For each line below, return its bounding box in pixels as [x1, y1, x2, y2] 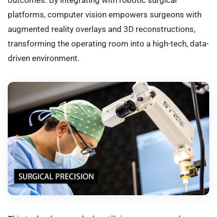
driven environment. [8, 53, 79, 63]
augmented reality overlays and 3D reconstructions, [8, 24, 195, 34]
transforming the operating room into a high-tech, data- [8, 39, 209, 49]
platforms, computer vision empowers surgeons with [8, 10, 201, 20]
